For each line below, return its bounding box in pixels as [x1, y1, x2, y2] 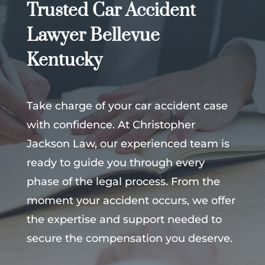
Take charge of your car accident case [26, 99, 228, 113]
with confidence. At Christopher [26, 118, 195, 132]
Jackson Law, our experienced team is [26, 137, 230, 151]
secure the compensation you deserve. [26, 232, 232, 245]
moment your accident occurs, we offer [26, 194, 235, 208]
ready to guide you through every [26, 156, 205, 170]
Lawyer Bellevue [26, 24, 160, 47]
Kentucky [26, 49, 102, 72]
